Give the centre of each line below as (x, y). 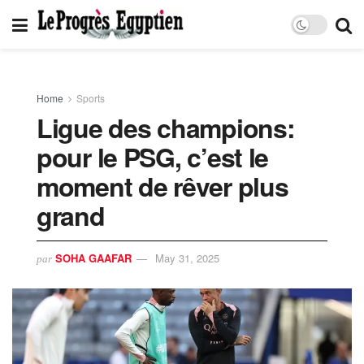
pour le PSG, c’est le (153, 157)
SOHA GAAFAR (93, 258)
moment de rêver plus (162, 186)
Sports (91, 98)
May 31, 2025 (187, 258)
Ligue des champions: (166, 128)
